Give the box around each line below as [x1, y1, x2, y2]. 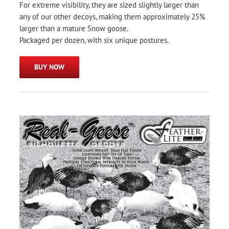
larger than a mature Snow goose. [19, 23, 128, 33]
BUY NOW [34, 62, 64, 72]
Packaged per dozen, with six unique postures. [19, 35, 169, 45]
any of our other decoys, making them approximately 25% [19, 11, 205, 21]
